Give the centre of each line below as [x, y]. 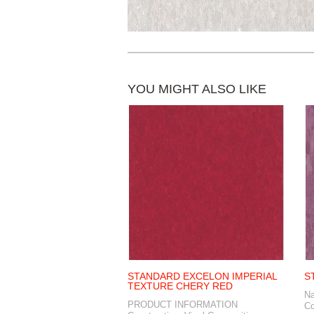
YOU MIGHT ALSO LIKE [197, 89]
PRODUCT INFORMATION [183, 305]
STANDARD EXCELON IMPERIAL [202, 276]
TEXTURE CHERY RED [180, 286]
